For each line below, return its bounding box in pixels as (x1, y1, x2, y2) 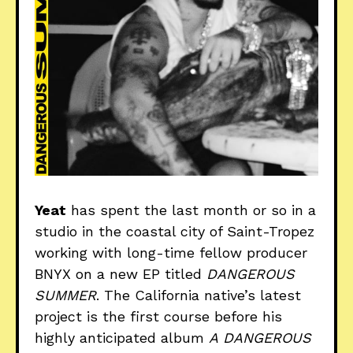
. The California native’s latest (96, 287, 301, 304)
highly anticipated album (35, 329, 209, 347)
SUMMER (35, 287, 96, 304)
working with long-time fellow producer (35, 244, 307, 262)
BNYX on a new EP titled (35, 266, 206, 283)
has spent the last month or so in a (66, 202, 316, 219)
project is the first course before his (35, 308, 282, 325)
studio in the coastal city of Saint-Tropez (35, 223, 314, 240)
